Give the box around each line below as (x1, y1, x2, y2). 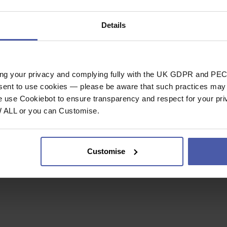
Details (101, 21, 126, 29)
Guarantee (150, 31, 194, 41)
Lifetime (150, 2, 180, 12)
